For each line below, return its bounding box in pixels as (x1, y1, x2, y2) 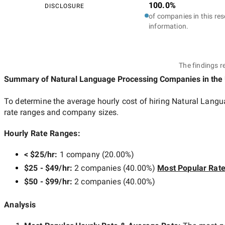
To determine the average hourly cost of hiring (4, 96, 172, 106)
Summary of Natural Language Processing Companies (4, 74, 200, 84)
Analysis (4, 199, 36, 209)
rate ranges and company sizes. (4, 107, 119, 117)
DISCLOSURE (44, 2, 84, 10)
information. (149, 22, 189, 30)
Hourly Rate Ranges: (4, 128, 80, 138)
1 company (59, 149, 100, 159)
